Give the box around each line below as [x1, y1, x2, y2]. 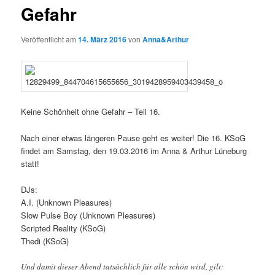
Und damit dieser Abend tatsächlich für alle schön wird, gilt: [21, 260, 224, 272]
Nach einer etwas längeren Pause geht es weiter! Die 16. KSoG [21, 131, 246, 144]
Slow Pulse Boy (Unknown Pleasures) [21, 209, 156, 221]
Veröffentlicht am [21, 34, 79, 45]
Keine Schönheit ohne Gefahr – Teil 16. [21, 106, 161, 118]
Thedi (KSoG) [21, 234, 69, 247]
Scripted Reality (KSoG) [21, 222, 106, 234]
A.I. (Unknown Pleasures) [21, 196, 112, 208]
